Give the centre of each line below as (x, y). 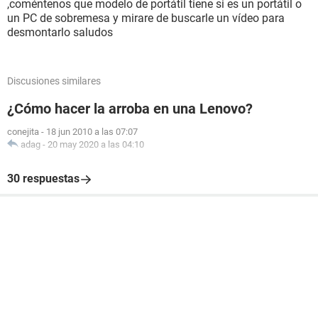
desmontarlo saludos (60, 32)
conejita (23, 132)
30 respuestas (43, 179)
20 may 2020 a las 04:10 (96, 144)
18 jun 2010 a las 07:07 (92, 132)
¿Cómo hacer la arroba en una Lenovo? (130, 109)
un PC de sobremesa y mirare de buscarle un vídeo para (146, 18)
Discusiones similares (54, 81)
